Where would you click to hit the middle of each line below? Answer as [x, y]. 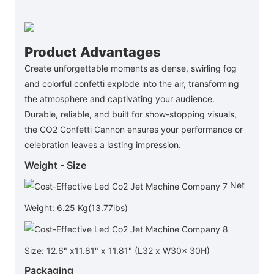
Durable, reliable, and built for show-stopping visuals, [131, 114]
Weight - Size [55, 165]
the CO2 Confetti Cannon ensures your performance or [134, 129]
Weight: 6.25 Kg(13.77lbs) [76, 207]
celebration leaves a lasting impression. [103, 144]
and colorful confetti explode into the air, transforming [132, 83]
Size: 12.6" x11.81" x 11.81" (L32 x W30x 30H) [117, 250]
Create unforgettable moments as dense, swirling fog [131, 68]
